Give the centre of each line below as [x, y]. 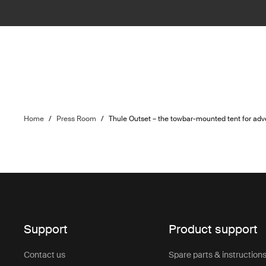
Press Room [77, 119]
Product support [213, 229]
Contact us [45, 255]
